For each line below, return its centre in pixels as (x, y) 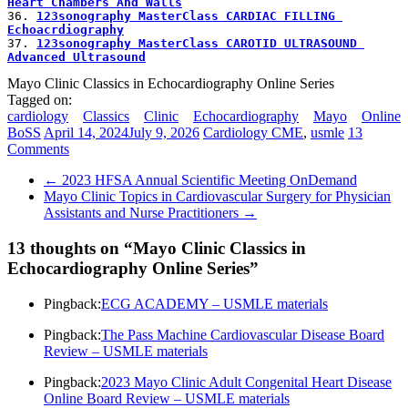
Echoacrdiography (66, 30)
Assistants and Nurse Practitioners (143, 213)
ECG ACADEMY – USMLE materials (214, 303)
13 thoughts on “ (70, 248)
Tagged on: (40, 100)
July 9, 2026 (164, 133)
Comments (38, 149)
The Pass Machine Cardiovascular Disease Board (243, 334)
